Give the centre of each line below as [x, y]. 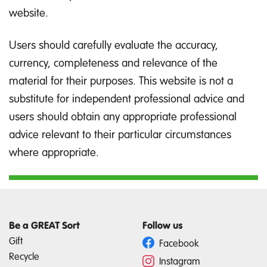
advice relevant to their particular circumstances [120, 133]
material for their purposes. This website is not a [121, 80]
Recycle [24, 256]
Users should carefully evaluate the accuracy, [114, 44]
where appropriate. [54, 151]
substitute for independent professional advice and [127, 98]
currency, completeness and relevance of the [113, 62]
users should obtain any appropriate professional [123, 116]
